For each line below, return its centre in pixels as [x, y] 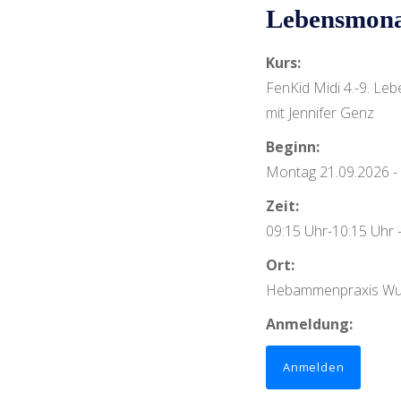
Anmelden [314, 367]
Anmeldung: [309, 324]
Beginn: [293, 147]
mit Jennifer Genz [320, 113]
